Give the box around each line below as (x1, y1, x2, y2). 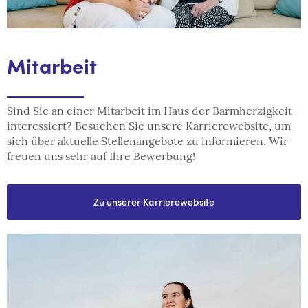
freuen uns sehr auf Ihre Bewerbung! (7, 149, 195, 164)
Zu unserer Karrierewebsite (93, 196, 214, 208)
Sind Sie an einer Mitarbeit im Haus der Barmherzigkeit (7, 104, 292, 118)
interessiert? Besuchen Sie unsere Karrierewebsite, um (7, 119, 291, 133)
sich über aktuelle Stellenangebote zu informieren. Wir (7, 134, 288, 148)
